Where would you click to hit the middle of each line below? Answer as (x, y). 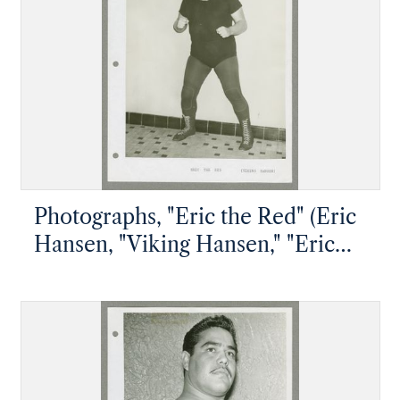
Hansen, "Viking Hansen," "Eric (184, 244)
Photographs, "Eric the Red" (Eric (195, 217)
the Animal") (94, 272)
